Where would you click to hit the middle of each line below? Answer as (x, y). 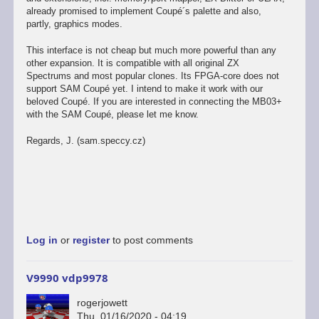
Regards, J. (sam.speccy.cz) (85, 140)
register (91, 240)
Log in (42, 240)
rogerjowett (102, 303)
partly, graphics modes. (74, 24)
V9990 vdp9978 (67, 277)
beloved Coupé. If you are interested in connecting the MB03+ (154, 101)
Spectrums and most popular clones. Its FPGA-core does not (152, 75)
